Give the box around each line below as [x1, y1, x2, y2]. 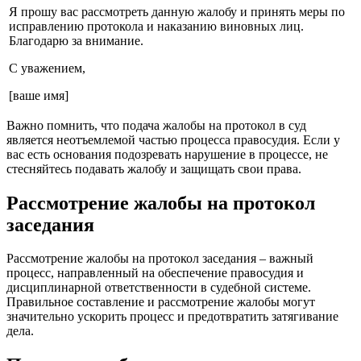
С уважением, [9, 60, 85, 75]
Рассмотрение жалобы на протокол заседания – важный [6, 251, 313, 266]
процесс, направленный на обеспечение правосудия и [6, 266, 304, 280]
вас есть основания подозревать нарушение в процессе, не [6, 147, 328, 161]
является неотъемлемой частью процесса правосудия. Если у [6, 132, 340, 147]
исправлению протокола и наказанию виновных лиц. [9, 19, 304, 33]
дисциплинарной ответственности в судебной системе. [6, 280, 311, 295]
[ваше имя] [9, 88, 68, 102]
